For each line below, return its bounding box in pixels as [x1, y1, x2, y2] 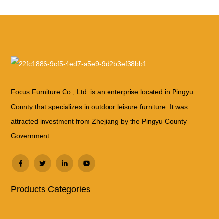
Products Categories [11, 184, 91, 194]
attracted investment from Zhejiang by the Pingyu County [11, 117, 187, 125]
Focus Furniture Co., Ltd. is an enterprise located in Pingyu [11, 88, 194, 96]
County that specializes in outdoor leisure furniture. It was [11, 102, 188, 110]
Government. [11, 131, 52, 140]
